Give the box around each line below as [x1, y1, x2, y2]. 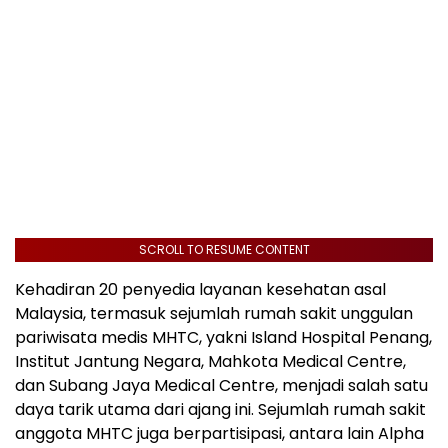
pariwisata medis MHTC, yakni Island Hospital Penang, [15, 325, 432, 349]
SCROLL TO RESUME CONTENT [138, 240, 310, 258]
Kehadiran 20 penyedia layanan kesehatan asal [15, 277, 386, 301]
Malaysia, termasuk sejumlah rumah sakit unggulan [15, 301, 413, 325]
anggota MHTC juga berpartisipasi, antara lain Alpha [15, 421, 424, 445]
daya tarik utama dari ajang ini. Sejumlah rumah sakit [15, 397, 426, 421]
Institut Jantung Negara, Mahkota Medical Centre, [15, 349, 406, 373]
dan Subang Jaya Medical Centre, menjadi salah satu [15, 373, 428, 397]
